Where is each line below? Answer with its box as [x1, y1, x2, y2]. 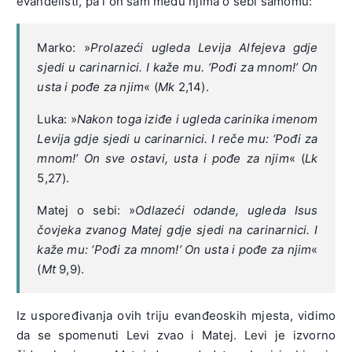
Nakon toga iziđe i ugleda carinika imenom [76, 111, 318, 126]
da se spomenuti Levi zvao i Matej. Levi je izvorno [16, 327, 336, 343]
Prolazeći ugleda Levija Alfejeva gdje [90, 39, 318, 55]
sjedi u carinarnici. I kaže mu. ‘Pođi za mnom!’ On [37, 59, 318, 75]
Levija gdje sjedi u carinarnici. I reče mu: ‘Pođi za [37, 130, 318, 146]
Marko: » [37, 39, 90, 55]
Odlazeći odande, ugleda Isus [135, 202, 318, 218]
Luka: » [37, 111, 77, 126]
